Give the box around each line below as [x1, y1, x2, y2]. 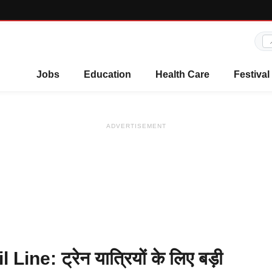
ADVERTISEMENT [106, 123, 166, 129]
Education [84, 69, 131, 80]
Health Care [155, 69, 209, 80]
